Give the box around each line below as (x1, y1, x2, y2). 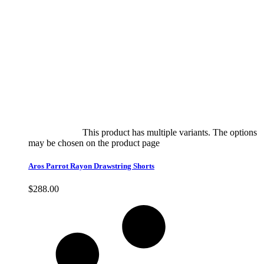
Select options (28, 127, 80, 138)
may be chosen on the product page (28, 138, 162, 148)
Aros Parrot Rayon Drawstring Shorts (28, 161, 154, 171)
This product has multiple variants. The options (82, 127, 257, 138)
